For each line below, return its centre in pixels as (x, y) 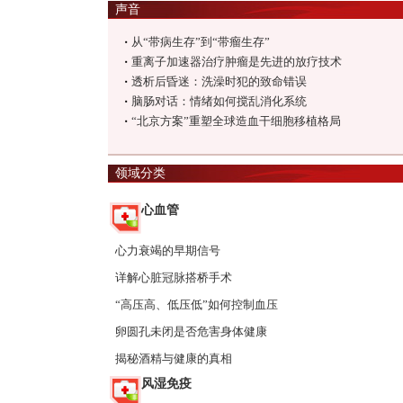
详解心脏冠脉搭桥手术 (174, 278)
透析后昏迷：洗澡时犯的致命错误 (219, 81)
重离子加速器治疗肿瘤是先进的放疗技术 (237, 62)
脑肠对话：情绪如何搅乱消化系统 (219, 101)
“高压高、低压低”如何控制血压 (197, 304)
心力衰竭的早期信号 (168, 251)
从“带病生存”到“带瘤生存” (201, 42)
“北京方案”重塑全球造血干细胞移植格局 (236, 121)
